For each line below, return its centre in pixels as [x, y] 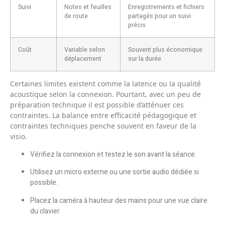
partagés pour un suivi [159, 16]
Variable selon [85, 49]
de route [76, 16]
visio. [19, 137]
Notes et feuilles [88, 7]
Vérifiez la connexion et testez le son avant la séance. [113, 154]
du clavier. [45, 211]
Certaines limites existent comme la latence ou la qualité [105, 84]
